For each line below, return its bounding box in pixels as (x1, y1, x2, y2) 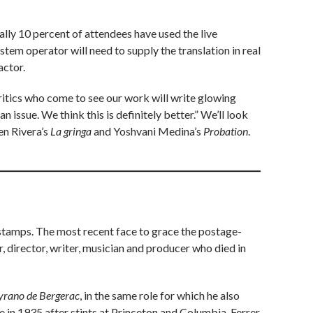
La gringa (50, 124, 94, 138)
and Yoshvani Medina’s (94, 124, 203, 138)
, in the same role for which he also (80, 289, 240, 303)
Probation (203, 124, 248, 138)
